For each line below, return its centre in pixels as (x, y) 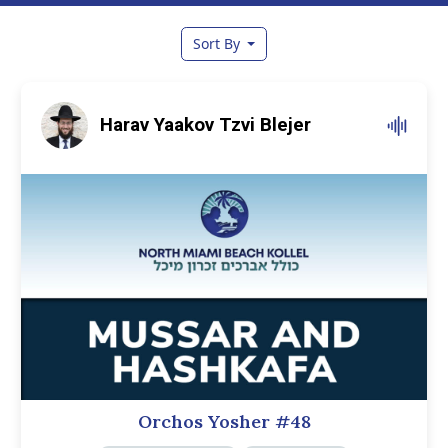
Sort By (218, 44)
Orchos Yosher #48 (224, 421)
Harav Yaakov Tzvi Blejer (205, 125)
